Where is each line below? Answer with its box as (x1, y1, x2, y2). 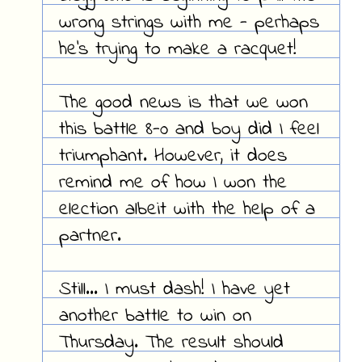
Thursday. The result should (58, 329, 284, 358)
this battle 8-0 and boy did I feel (58, 116, 319, 145)
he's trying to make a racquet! (58, 36, 297, 65)
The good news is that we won (58, 89, 308, 118)
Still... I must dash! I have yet (58, 276, 290, 305)
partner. (58, 222, 121, 251)
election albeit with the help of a (58, 196, 315, 225)
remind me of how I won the (58, 169, 287, 198)
